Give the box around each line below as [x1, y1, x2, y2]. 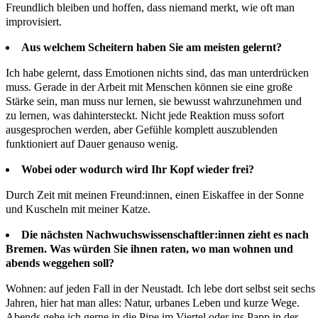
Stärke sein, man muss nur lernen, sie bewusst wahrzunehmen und [6, 95, 302, 108]
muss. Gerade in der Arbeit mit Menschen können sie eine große [6, 81, 292, 94]
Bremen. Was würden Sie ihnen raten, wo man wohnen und [6, 243, 293, 256]
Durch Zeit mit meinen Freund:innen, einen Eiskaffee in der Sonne [6, 189, 304, 202]
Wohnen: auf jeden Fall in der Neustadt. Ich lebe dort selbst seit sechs [6, 283, 315, 295]
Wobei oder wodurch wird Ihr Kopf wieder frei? [21, 163, 254, 176]
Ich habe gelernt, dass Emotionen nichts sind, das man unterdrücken [6, 67, 309, 79]
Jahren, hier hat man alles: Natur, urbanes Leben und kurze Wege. [6, 297, 300, 309]
